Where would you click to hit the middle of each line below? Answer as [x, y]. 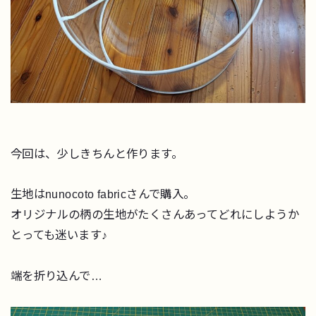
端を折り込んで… [56, 276]
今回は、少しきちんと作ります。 [97, 153]
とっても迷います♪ [59, 235]
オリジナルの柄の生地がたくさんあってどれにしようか [155, 215]
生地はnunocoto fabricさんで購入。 [103, 194]
